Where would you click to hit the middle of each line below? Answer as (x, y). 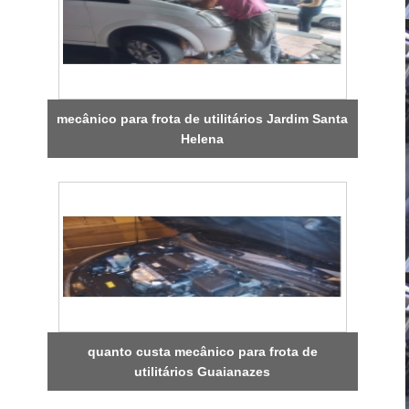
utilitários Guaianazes (203, 371)
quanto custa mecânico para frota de (202, 351)
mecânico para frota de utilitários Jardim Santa (203, 118)
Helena (203, 138)
